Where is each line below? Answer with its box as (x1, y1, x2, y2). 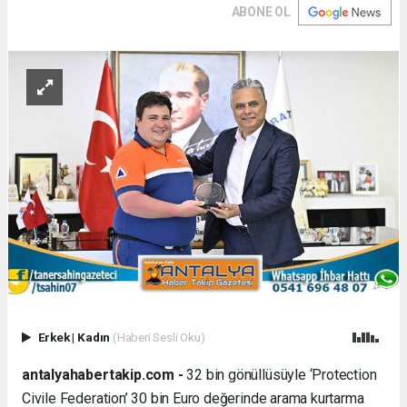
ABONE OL (231, 4, 291, 19)
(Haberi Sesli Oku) (112, 330, 205, 345)
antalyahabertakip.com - (22, 365, 184, 383)
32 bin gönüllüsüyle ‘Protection (183, 365, 377, 383)
